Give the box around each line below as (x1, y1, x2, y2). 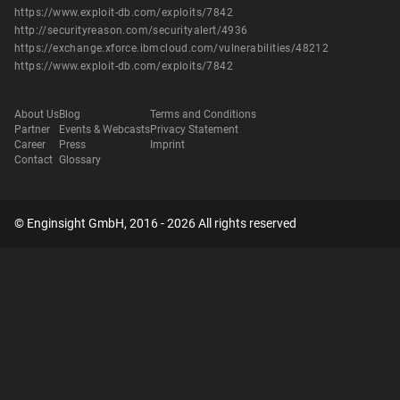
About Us (14, 108, 59, 121)
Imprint (150, 138, 185, 152)
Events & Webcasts (59, 123, 150, 137)
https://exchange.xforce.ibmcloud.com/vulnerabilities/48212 (14, 42, 329, 54)
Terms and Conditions (150, 108, 256, 121)
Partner (14, 123, 50, 137)
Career (14, 138, 46, 152)
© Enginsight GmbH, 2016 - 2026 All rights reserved (14, 216, 296, 230)
